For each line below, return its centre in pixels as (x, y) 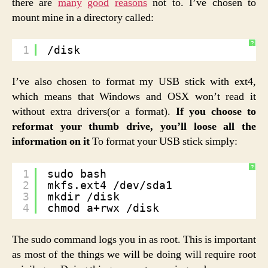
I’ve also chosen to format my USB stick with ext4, (134, 82)
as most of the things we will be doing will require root (134, 255)
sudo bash (77, 173)
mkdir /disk (83, 196)
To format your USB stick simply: (164, 142)
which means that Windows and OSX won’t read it (134, 97)
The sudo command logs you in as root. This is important (134, 240)
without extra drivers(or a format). (94, 112)
